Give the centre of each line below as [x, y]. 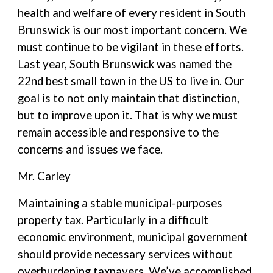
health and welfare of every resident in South [132, 13]
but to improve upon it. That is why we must [128, 115]
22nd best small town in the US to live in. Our [131, 81]
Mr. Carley [44, 176]
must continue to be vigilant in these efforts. [131, 47]
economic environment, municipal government [133, 237]
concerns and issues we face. [90, 149]
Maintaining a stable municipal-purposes [120, 203]
